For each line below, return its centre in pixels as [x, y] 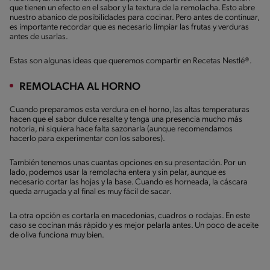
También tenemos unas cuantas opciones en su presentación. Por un [128, 163]
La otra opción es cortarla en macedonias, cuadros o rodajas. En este [130, 216]
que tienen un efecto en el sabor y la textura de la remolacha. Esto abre [132, 8]
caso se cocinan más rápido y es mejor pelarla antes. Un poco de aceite [134, 225]
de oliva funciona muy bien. [57, 235]
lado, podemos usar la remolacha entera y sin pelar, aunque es [118, 172]
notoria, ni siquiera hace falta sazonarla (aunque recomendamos [121, 129]
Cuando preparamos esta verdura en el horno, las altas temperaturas [130, 110]
